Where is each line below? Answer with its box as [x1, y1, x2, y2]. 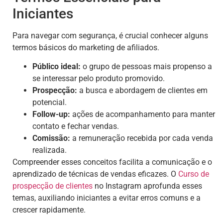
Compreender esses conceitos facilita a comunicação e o [12, 157, 212, 167]
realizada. [32, 145, 67, 155]
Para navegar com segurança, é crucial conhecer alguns [12, 30, 208, 40]
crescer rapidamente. [12, 205, 86, 215]
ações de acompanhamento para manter [70, 110, 215, 119]
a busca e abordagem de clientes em [77, 86, 208, 96]
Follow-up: [32, 110, 70, 119]
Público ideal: [32, 62, 81, 72]
